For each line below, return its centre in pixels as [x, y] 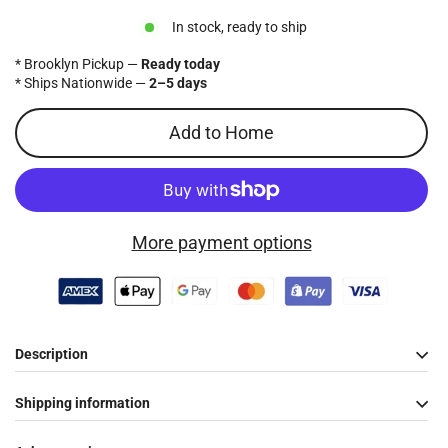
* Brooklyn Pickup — [78, 63]
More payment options [221, 242]
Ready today [180, 63]
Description [51, 354]
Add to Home [221, 133]
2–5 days [178, 82]
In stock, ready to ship [239, 26]
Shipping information [82, 403]
